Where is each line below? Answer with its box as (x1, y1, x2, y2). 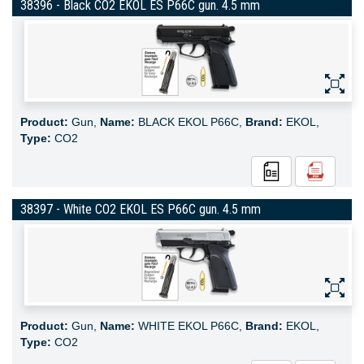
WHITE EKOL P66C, (135, 319, 245, 332)
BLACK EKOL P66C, (135, 115, 245, 128)
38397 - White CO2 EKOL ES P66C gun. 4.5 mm (20, 201, 261, 217)
